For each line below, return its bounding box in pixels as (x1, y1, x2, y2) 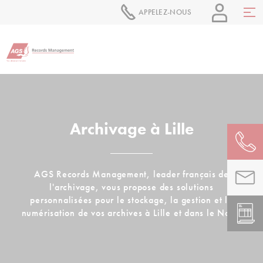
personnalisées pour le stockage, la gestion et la (30, 194, 233, 206)
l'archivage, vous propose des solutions (49, 181, 214, 193)
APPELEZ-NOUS (139, 7, 192, 17)
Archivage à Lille (69, 118, 194, 139)
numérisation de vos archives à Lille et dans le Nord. (21, 207, 242, 219)
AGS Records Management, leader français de (33, 168, 230, 180)
